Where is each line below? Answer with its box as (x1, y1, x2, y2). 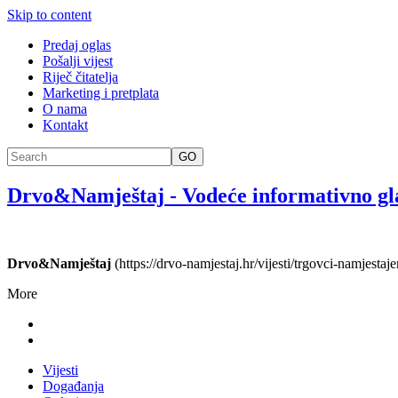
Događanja (43, 378, 104, 394)
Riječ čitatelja (43, 69, 118, 84)
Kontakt (43, 117, 88, 132)
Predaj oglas (43, 37, 111, 52)
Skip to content (7, 7, 92, 22)
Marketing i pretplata (43, 85, 159, 100)
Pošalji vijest (43, 53, 113, 68)
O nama (43, 101, 87, 116)
